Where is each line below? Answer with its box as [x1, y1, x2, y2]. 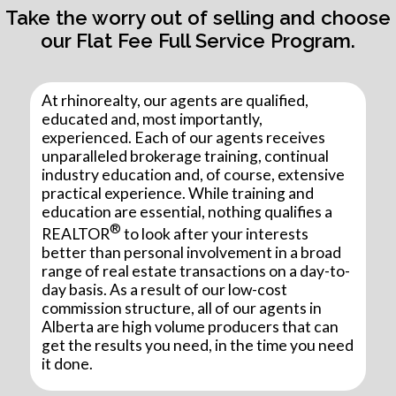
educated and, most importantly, [42, 110, 263, 129]
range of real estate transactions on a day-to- [42, 262, 351, 281]
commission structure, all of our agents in [42, 299, 323, 318]
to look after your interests [121, 225, 309, 244]
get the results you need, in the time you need [42, 336, 354, 355]
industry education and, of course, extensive [42, 165, 346, 185]
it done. [42, 354, 94, 374]
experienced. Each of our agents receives [42, 128, 326, 148]
